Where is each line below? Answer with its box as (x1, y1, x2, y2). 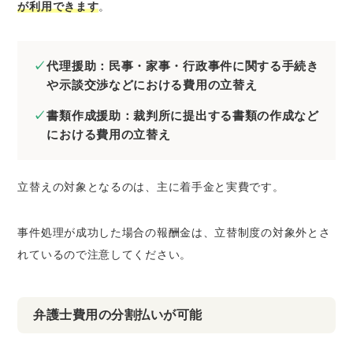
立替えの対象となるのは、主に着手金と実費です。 (17, 180, 284, 193)
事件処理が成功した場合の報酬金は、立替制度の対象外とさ (17, 225, 331, 239)
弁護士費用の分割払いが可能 (33, 307, 203, 321)
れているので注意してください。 (17, 247, 191, 261)
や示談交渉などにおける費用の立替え (46, 77, 258, 91)
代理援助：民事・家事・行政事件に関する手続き (46, 58, 319, 72)
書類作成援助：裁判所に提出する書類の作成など (46, 108, 319, 122)
